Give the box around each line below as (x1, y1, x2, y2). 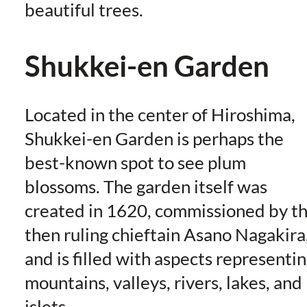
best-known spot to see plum (24, 152, 246, 173)
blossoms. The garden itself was (24, 176, 267, 197)
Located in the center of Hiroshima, (24, 104, 295, 125)
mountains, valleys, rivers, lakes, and (24, 272, 302, 293)
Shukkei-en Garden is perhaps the (24, 128, 284, 149)
